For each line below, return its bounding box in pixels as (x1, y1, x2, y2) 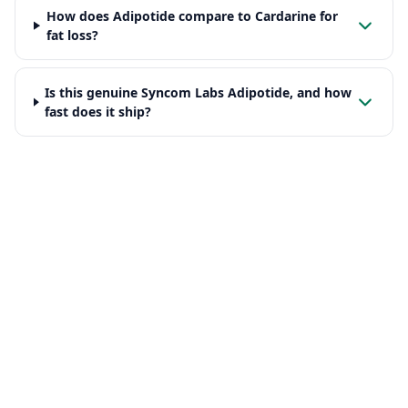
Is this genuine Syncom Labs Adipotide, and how (45, 84, 352, 102)
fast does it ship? (45, 103, 152, 121)
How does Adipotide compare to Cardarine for (46, 7, 338, 25)
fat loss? (46, 26, 98, 45)
